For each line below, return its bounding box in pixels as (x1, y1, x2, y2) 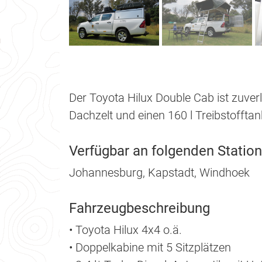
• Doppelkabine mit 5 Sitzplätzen (69, 240, 231, 255)
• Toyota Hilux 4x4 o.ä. (69, 223, 182, 237)
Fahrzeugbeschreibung (69, 200, 210, 217)
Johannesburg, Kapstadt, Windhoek (69, 166, 250, 180)
